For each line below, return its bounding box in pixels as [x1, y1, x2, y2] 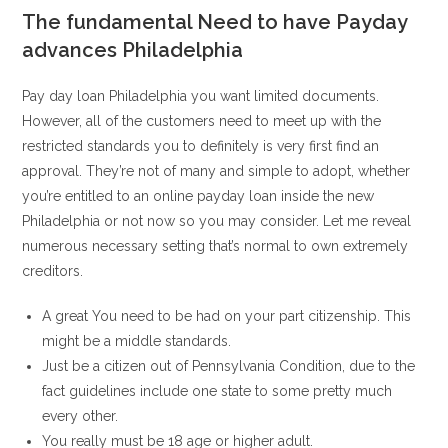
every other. [42, 408, 119, 424]
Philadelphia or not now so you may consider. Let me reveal [22, 213, 412, 229]
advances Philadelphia [22, 38, 244, 62]
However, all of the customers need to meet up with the [22, 113, 382, 129]
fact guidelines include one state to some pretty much [42, 383, 393, 399]
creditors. [22, 263, 84, 279]
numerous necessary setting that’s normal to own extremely [22, 238, 409, 254]
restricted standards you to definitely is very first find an [22, 138, 380, 154]
